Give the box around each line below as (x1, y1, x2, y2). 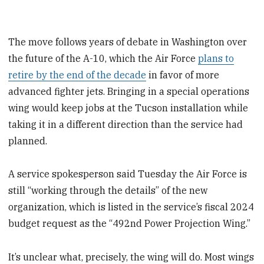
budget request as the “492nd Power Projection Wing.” (8, 217, 251, 230)
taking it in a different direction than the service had (8, 118, 243, 130)
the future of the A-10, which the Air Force (8, 52, 199, 64)
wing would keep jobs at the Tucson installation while (8, 101, 249, 114)
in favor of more (146, 68, 220, 81)
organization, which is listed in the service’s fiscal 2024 (8, 201, 255, 213)
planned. (8, 134, 48, 147)
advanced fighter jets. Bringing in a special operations (8, 85, 250, 97)
